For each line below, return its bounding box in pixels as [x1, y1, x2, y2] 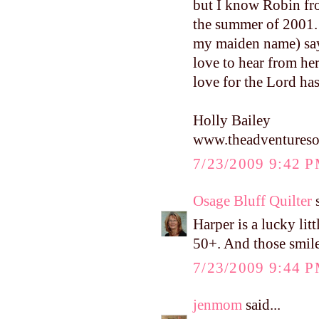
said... [242, 296, 281, 313]
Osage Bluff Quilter [193, 192, 312, 209]
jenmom [193, 296, 242, 313]
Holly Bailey [193, 113, 271, 129]
